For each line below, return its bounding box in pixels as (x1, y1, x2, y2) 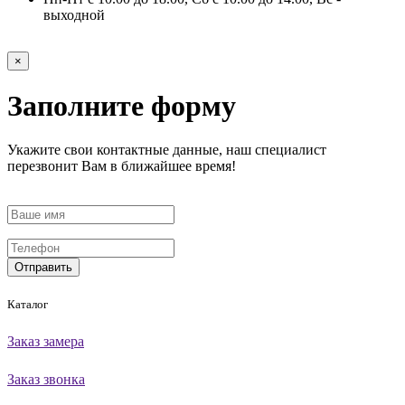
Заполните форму (7, 89, 236, 122)
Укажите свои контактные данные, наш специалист (7, 142, 326, 158)
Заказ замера (7, 334, 84, 350)
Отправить (14, 260, 72, 275)
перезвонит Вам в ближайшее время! (7, 158, 236, 174)
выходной (43, 6, 105, 23)
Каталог (7, 297, 48, 312)
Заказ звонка (7, 372, 85, 388)
